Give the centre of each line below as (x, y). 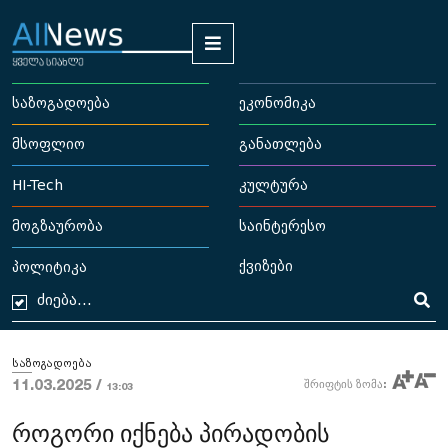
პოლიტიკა (49, 268)
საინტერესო (282, 227)
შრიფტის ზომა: (345, 386)
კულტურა (273, 186)
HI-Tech (37, 186)
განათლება (280, 145)
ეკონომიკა (277, 104)
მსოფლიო (48, 145)
